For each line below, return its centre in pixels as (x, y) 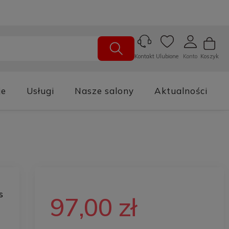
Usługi (40, 90)
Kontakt (144, 56)
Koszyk (210, 56)
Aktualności (181, 90)
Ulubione (167, 56)
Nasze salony (104, 90)
